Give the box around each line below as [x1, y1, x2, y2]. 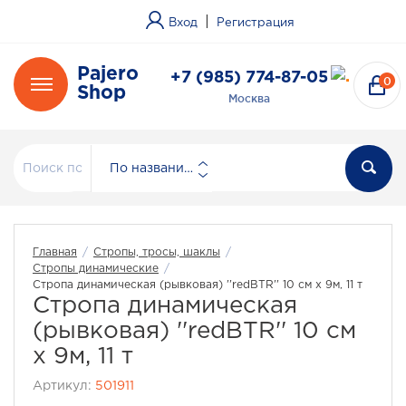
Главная [33, 247, 77, 257]
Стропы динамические [33, 264, 159, 274]
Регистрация [217, 18, 295, 28]
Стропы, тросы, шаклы [93, 247, 220, 257]
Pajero [77, 66, 139, 82]
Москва [228, 92, 270, 104]
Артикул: [33, 381, 95, 391]
